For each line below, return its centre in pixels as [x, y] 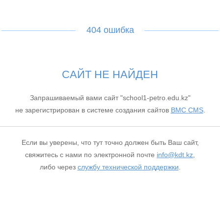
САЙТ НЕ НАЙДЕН [110, 74]
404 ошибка [110, 30]
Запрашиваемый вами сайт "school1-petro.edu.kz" [110, 98]
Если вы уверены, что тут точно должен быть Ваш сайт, [110, 142]
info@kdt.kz [175, 155]
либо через [58, 167]
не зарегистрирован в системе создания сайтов [93, 110]
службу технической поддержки [128, 167]
